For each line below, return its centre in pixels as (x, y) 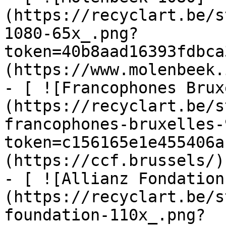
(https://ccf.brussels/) (114, 160)
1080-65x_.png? (71, 33)
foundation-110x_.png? (105, 215)
